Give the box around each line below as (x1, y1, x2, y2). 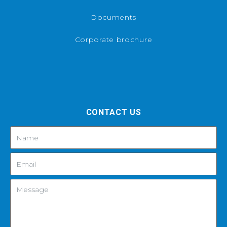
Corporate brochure (74, 35, 153, 45)
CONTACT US (86, 107, 141, 118)
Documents (90, 13, 137, 22)
